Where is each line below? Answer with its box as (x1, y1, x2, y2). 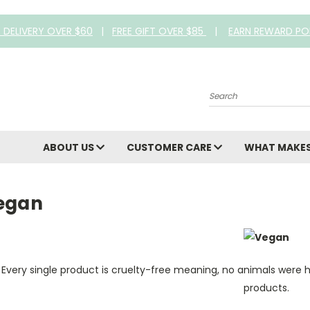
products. (244, 281, 289, 295)
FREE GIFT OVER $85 (112, 24, 206, 38)
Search (208, 82, 243, 97)
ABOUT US (43, 140, 96, 154)
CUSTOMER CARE (127, 140, 214, 154)
